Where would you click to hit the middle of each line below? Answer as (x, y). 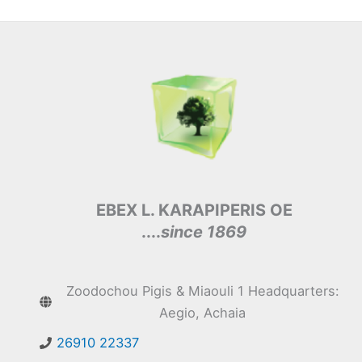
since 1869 (204, 232)
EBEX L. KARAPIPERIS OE (194, 210)
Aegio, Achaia (203, 312)
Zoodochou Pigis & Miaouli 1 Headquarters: (202, 290)
